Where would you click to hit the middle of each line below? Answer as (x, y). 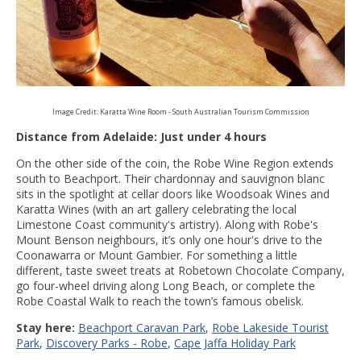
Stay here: (47, 328)
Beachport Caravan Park (142, 328)
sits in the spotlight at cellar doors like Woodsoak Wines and (173, 194)
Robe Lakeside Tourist (270, 328)
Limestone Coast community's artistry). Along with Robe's (167, 224)
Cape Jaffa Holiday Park (235, 343)
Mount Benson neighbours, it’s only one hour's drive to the (169, 240)
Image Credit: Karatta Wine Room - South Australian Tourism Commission (180, 112)
